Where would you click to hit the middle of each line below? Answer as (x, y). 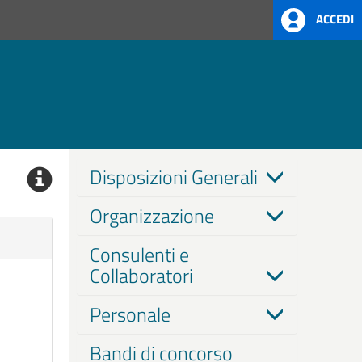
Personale (130, 314)
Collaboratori (141, 276)
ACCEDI (335, 19)
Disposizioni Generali (173, 177)
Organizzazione (152, 216)
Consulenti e (139, 255)
